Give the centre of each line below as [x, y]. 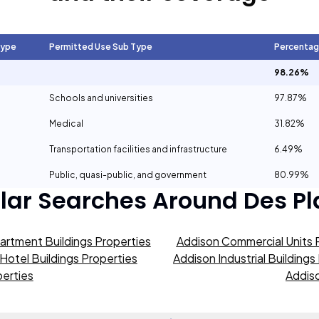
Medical [66, 124]
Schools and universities [101, 98]
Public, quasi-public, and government [128, 175]
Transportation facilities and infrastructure [138, 149]
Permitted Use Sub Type [101, 47]
